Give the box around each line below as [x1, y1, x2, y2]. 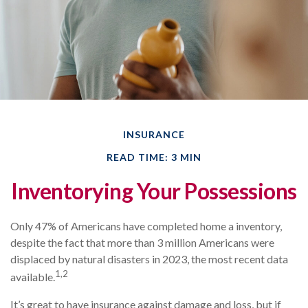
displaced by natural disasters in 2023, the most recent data [10, 252, 288, 266]
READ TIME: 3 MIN [107, 151, 201, 164]
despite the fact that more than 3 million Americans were [10, 236, 274, 250]
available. [10, 270, 55, 284]
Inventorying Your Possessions [11, 177, 297, 205]
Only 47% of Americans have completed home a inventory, [10, 219, 282, 233]
